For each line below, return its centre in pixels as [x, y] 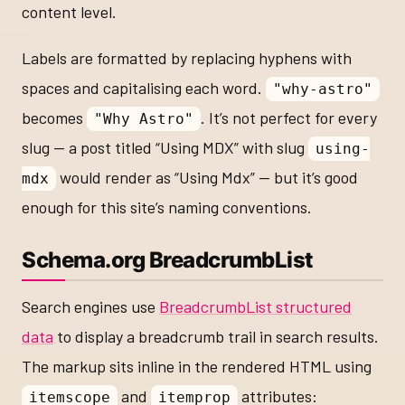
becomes [54, 118]
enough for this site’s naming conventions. [167, 207]
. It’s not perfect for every [288, 118]
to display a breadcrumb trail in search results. [216, 336]
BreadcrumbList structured [255, 306]
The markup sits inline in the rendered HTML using [197, 366]
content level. [69, 12]
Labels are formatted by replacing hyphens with [187, 58]
